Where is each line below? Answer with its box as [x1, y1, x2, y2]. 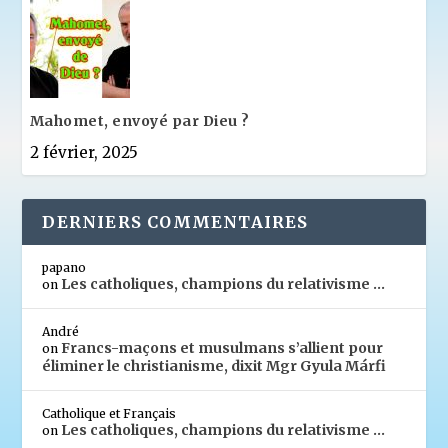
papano [42, 259, 87, 275]
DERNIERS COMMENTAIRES [42, 211, 309, 232]
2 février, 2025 [29, 142, 138, 162]
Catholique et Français [42, 405, 177, 421]
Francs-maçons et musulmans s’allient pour [61, 338, 384, 357]
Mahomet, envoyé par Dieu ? [29, 111, 250, 130]
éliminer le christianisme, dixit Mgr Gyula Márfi [42, 356, 387, 375]
